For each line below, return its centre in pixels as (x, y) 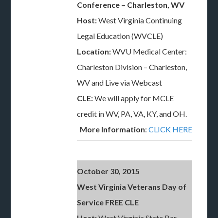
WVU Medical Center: (149, 51)
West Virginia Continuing (140, 20)
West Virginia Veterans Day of (132, 187)
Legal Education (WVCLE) (120, 36)
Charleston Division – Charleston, (132, 67)
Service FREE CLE (109, 202)
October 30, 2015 (109, 171)
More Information (113, 129)
